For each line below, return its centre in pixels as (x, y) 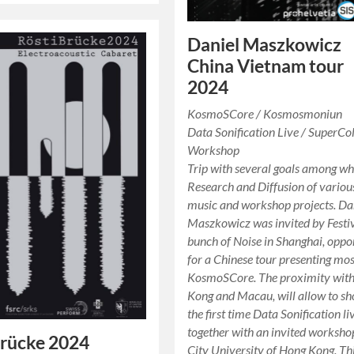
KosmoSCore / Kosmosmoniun (265, 113)
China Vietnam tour (266, 66)
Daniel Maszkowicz (265, 44)
